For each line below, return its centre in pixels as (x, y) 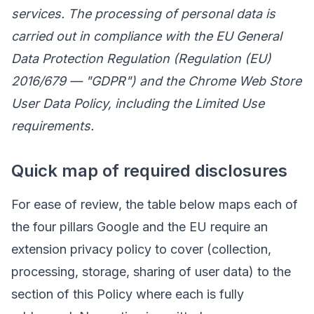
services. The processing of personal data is (143, 14)
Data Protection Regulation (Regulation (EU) (141, 59)
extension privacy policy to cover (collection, (141, 249)
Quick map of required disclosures (149, 171)
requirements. (53, 126)
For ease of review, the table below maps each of (155, 204)
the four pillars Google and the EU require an (139, 227)
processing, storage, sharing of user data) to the (151, 272)
